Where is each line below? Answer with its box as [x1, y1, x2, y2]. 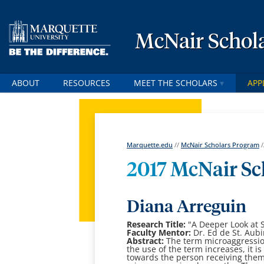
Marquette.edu [127, 140, 173, 150]
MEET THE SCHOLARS [134, 77, 217, 88]
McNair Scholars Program [181, 140, 260, 150]
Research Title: [127, 219, 186, 230]
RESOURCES [63, 77, 110, 88]
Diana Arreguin [127, 199, 247, 216]
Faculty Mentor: [127, 227, 192, 239]
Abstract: [127, 235, 164, 247]
